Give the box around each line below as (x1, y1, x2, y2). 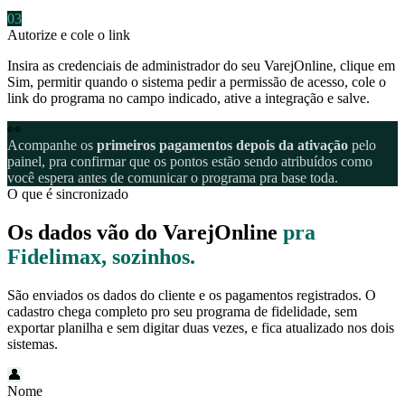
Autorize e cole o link (7, 27, 130, 43)
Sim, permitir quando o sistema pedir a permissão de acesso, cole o (7, 74, 386, 90)
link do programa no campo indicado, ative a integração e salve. (7, 90, 370, 107)
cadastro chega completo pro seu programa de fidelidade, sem (7, 304, 357, 320)
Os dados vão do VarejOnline (7, 221, 283, 245)
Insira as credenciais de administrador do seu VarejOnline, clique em (7, 58, 395, 74)
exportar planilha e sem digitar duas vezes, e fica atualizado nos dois (7, 320, 394, 336)
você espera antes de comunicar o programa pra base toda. (7, 170, 338, 186)
